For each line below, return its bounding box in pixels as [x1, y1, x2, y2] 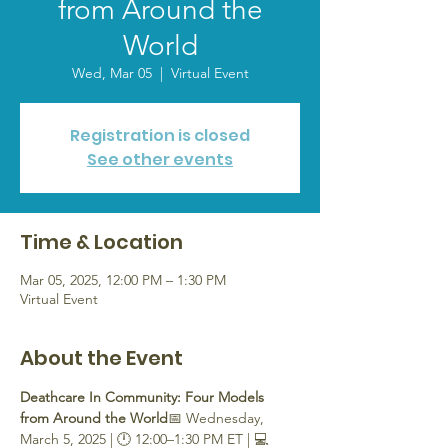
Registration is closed [70, 124, 250, 147]
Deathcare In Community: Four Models [20, 388, 268, 406]
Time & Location [20, 228, 183, 256]
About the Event [20, 344, 183, 372]
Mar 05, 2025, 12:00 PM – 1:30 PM [20, 271, 226, 289]
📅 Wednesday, [168, 409, 268, 427]
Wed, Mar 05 [71, 64, 152, 82]
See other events [87, 148, 233, 171]
